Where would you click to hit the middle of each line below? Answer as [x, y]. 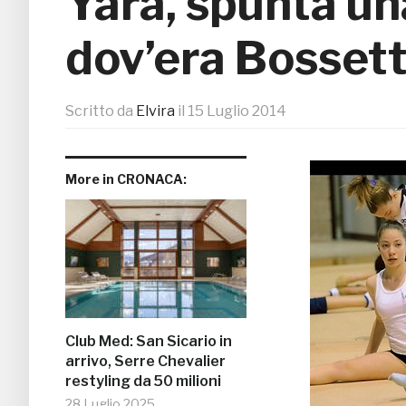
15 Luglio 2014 [237, 111]
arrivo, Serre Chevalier [145, 362]
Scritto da [101, 111]
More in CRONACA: [126, 179]
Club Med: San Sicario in [149, 342]
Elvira [155, 111]
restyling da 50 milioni [143, 382]
